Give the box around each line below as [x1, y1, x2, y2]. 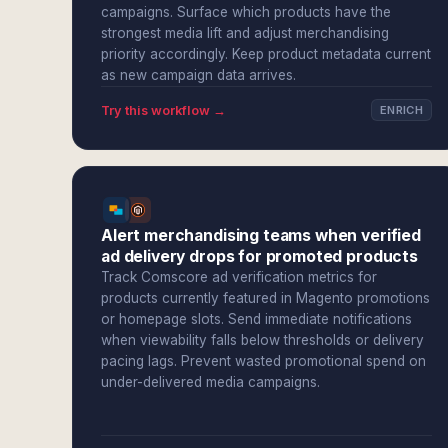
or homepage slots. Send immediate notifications [101, 311, 412, 327]
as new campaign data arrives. [101, 67, 296, 83]
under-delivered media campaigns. [101, 374, 320, 390]
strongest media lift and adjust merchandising [101, 25, 389, 41]
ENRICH [379, 103, 424, 117]
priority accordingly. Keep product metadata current [101, 46, 431, 62]
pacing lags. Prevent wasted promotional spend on [101, 353, 426, 369]
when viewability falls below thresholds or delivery [101, 332, 424, 348]
